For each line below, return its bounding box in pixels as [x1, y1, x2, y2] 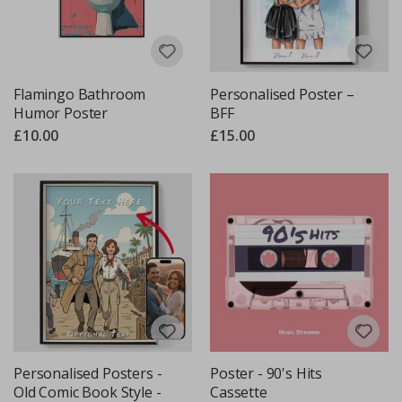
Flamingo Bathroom [13, 83, 146, 104]
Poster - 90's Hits [210, 363, 323, 384]
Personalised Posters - [13, 363, 162, 384]
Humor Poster [13, 102, 109, 123]
